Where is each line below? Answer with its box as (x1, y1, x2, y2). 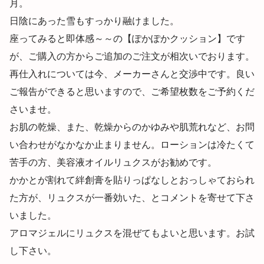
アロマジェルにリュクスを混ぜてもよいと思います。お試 (9, 227, 255, 238)
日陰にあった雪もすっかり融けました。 (9, 15, 179, 26)
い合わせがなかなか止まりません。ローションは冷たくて (9, 139, 255, 150)
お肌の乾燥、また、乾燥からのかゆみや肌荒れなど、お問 (9, 121, 255, 132)
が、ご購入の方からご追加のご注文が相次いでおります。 (9, 51, 255, 61)
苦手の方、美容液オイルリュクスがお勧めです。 (9, 157, 217, 167)
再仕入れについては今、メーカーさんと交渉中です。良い (9, 68, 255, 79)
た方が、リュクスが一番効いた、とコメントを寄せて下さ (9, 192, 255, 203)
